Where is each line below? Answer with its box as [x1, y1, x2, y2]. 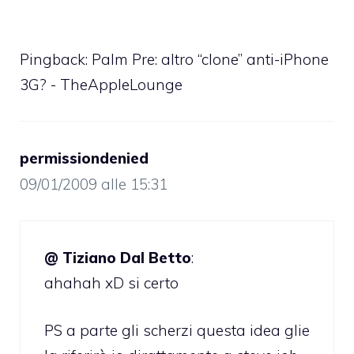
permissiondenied [20, 149, 149, 168]
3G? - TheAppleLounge [20, 75, 183, 95]
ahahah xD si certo [44, 273, 179, 292]
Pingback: [20, 50, 92, 70]
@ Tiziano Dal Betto [44, 247, 191, 267]
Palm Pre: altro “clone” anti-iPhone [92, 50, 329, 70]
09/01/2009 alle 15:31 [20, 175, 168, 194]
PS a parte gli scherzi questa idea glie [44, 321, 310, 341]
